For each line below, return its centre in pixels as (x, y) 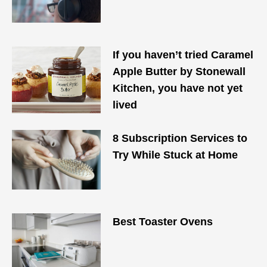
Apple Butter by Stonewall (179, 72)
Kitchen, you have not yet (178, 88)
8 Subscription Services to (180, 138)
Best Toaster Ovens (163, 222)
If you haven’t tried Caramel (183, 55)
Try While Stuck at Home (176, 155)
